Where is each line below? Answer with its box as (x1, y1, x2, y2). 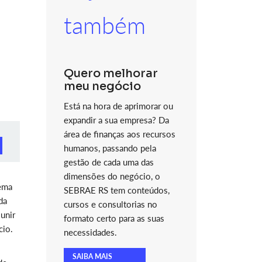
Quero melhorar (63, 66, 158, 81)
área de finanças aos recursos (63, 129, 175, 139)
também (63, 11, 146, 39)
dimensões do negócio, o (63, 171, 160, 181)
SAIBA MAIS (72, 252, 112, 261)
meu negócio (63, 79, 141, 94)
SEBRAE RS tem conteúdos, (63, 185, 170, 195)
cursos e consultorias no (63, 199, 157, 209)
